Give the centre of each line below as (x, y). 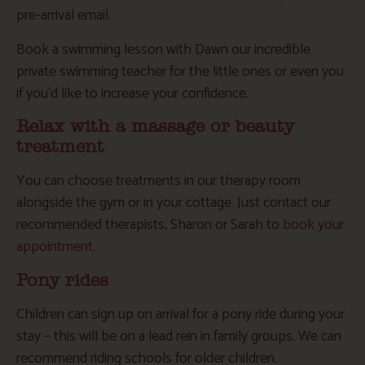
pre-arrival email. (64, 16)
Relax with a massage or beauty (155, 127)
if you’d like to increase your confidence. (132, 93)
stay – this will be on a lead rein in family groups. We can (179, 336)
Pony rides (62, 280)
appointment (55, 247)
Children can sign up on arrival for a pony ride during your (180, 314)
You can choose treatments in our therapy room (158, 181)
